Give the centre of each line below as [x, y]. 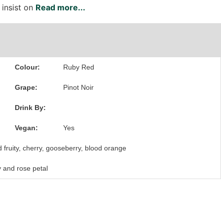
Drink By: [30, 108]
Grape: [26, 87]
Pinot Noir [79, 87]
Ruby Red [79, 67]
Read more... [60, 7]
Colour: [27, 67]
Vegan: [26, 128]
